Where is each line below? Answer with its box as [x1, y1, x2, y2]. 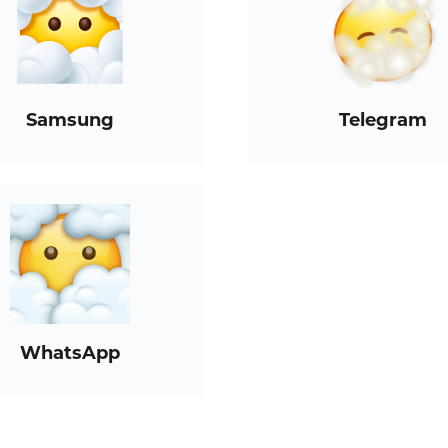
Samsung [26, 109, 115, 132]
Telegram [338, 109, 427, 132]
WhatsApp [20, 342, 121, 365]
